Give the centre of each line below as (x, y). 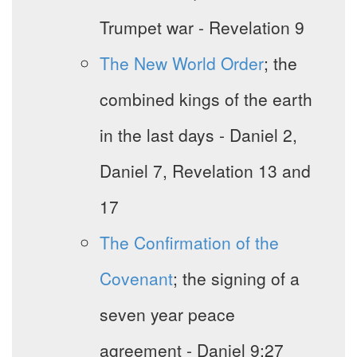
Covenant (136, 279)
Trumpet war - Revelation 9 (202, 27)
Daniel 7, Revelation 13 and (205, 171)
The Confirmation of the (189, 243)
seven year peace (167, 314)
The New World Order (182, 63)
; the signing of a (236, 279)
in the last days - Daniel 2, (198, 135)
